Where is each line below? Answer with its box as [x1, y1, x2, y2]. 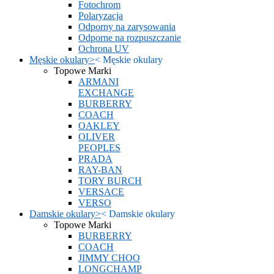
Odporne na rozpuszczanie [78, 32, 181, 43]
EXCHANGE [78, 87, 134, 98]
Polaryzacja [78, 10, 123, 21]
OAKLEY [78, 120, 120, 131]
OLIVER [78, 131, 115, 142]
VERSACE [78, 187, 124, 197]
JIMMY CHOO [78, 253, 140, 263]
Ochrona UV [78, 43, 129, 54]
